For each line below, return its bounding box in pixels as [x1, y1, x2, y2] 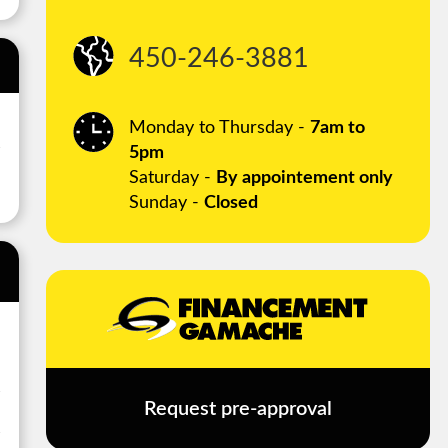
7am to [309, 119, 365, 138]
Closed [203, 194, 258, 213]
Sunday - [128, 194, 204, 213]
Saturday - [128, 169, 216, 188]
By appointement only [215, 169, 393, 188]
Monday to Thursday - [128, 119, 310, 138]
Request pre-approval [143, 399, 332, 420]
